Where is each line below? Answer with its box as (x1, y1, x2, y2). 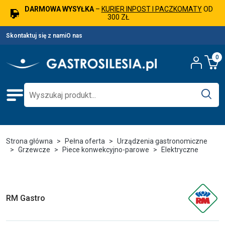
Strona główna (6, 137, 53, 145)
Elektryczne (161, 146, 198, 154)
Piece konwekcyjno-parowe (62, 146, 149, 154)
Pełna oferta (65, 137, 105, 145)
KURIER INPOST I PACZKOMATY (101, 5, 202, 13)
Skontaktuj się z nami (6, 32, 66, 39)
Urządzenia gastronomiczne (117, 137, 207, 145)
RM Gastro (6, 193, 45, 203)
